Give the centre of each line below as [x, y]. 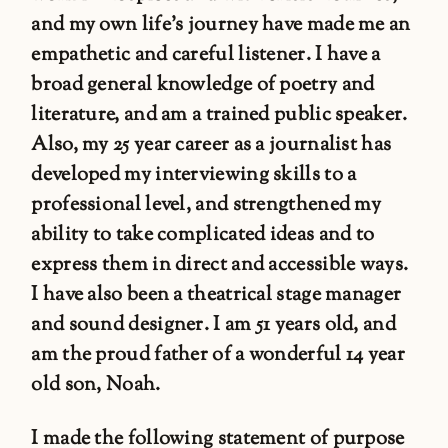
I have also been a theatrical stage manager [216, 295]
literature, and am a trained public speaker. [219, 115]
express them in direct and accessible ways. [220, 265]
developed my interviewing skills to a [194, 175]
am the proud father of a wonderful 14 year [218, 355]
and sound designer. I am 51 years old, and [213, 325]
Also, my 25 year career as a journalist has [211, 145]
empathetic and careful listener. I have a [206, 55]
